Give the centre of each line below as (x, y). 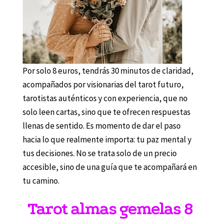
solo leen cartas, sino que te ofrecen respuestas (106, 112)
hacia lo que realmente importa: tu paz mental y (107, 139)
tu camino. (41, 180)
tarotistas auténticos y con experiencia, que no (105, 98)
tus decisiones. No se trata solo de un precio (99, 153)
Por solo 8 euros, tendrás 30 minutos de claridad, (108, 70)
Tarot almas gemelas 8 (110, 208)
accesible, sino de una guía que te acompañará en (110, 167)
